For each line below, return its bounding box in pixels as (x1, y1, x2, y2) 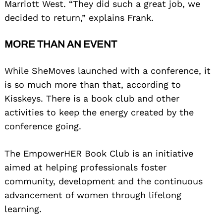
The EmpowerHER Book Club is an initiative (4, 148, 193, 159)
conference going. (4, 121, 81, 132)
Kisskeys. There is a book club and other (4, 93, 179, 104)
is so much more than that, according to (4, 79, 181, 90)
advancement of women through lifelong (4, 190, 181, 201)
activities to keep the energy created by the (4, 107, 194, 118)
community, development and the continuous (4, 176, 203, 187)
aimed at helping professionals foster (4, 162, 166, 173)
